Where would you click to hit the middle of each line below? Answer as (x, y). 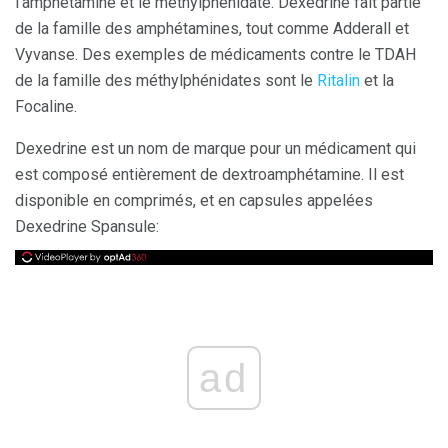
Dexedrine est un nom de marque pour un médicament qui (215, 148)
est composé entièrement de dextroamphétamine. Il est (209, 174)
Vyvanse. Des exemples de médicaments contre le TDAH (215, 54)
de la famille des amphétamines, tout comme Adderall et (212, 28)
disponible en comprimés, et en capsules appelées (194, 200)
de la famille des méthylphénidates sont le (166, 80)
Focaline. (46, 106)
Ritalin (338, 80)
